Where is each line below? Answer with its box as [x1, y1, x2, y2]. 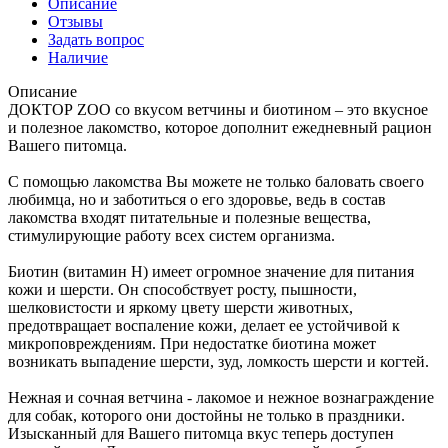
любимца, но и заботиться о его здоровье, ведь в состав [8, 190, 386, 208]
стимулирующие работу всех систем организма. [8, 226, 335, 244]
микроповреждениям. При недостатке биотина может [8, 334, 376, 352]
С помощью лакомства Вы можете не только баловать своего [8, 172, 424, 190]
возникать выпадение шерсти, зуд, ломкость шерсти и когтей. [8, 352, 429, 370]
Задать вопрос [48, 30, 144, 48]
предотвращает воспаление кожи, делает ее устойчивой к [8, 316, 400, 334]
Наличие [48, 48, 108, 66]
